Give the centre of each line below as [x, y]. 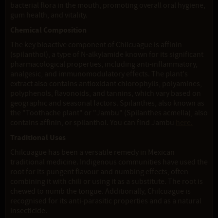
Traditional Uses [38, 138]
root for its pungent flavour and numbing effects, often [99, 172]
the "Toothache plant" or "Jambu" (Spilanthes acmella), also [109, 113]
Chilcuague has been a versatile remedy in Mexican [92, 153]
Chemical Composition [48, 30]
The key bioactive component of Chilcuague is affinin [96, 45]
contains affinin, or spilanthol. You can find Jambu [93, 123]
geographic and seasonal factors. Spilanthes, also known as [107, 103]
